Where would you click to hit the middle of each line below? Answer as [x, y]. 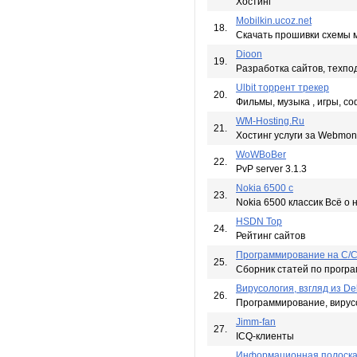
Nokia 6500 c [265, 188]
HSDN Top [259, 222]
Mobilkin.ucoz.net [274, 21]
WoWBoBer [261, 155]
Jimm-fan [256, 322]
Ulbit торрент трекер [282, 88]
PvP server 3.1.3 [271, 169]
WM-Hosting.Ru [270, 121]
